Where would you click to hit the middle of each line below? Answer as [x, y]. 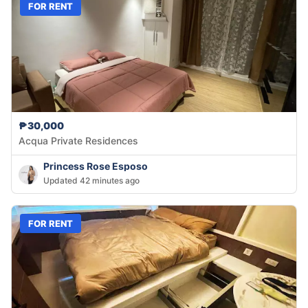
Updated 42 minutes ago [91, 181]
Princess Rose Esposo [96, 166]
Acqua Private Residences [78, 141]
